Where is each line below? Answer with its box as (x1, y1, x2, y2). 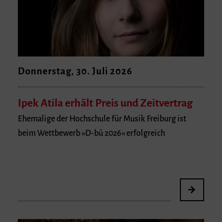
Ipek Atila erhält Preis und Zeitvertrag (18, 97, 193, 109)
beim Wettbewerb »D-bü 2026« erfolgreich (18, 129, 165, 138)
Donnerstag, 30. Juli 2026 (18, 66, 132, 77)
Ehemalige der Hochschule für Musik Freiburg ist (18, 114, 186, 124)
